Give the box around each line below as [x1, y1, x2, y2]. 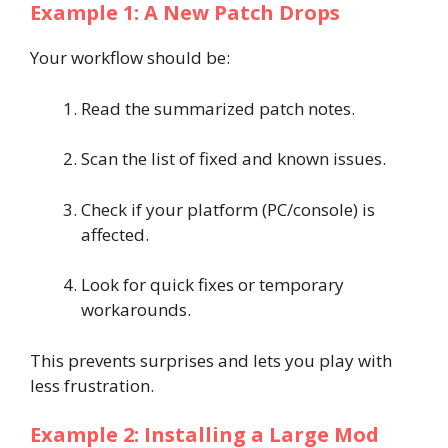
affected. [81, 222, 149, 246]
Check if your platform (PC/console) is [81, 197, 375, 221]
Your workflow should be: [30, 46, 230, 69]
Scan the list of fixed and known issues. [81, 147, 386, 170]
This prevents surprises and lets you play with [30, 348, 392, 372]
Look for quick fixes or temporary [81, 273, 344, 296]
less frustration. [30, 373, 154, 397]
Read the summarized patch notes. [81, 96, 355, 120]
